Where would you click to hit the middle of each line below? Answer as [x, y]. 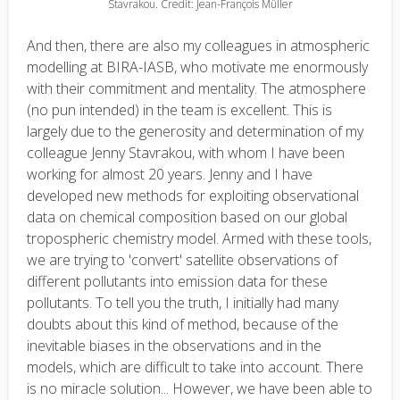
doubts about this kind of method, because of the [183, 324]
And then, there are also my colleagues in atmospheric [198, 46]
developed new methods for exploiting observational [193, 196]
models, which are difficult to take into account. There [195, 367]
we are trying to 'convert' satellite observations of [182, 260]
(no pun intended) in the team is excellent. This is [179, 110]
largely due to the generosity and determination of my [195, 131]
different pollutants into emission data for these [177, 281]
